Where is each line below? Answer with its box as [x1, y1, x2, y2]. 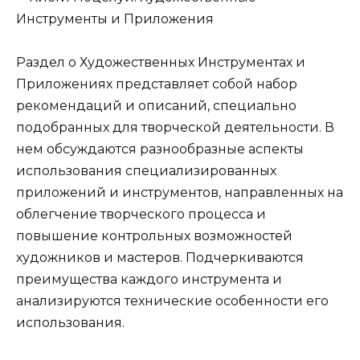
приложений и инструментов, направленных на [16, 185, 343, 201]
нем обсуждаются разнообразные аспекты [16, 141, 304, 157]
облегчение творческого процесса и [16, 207, 266, 223]
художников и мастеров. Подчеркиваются [16, 250, 304, 266]
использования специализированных [16, 163, 276, 179]
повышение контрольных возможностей [16, 228, 292, 244]
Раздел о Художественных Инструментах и [16, 55, 305, 71]
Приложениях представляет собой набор [16, 76, 297, 92]
